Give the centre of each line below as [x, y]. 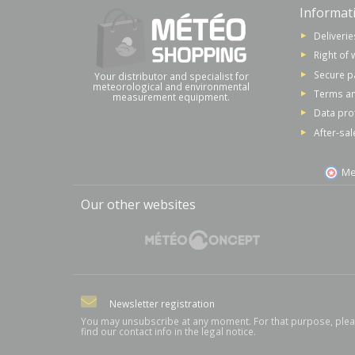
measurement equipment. [171, 96]
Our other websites [138, 204]
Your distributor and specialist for [171, 76]
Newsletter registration [162, 303]
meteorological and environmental [171, 86]
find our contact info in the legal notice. [168, 331]
